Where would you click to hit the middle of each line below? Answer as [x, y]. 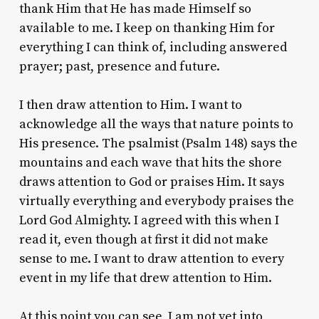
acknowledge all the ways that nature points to [156, 124]
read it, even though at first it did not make [143, 239]
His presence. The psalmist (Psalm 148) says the [158, 143]
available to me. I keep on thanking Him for [147, 28]
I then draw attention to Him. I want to [130, 105]
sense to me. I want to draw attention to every [151, 258]
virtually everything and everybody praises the [156, 201]
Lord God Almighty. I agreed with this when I [149, 220]
